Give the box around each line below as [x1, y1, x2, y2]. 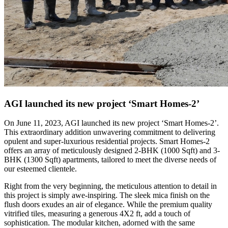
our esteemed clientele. [4, 164, 77, 174]
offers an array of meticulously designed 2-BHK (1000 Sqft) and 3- [4, 146, 220, 155]
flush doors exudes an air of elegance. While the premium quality [4, 200, 212, 209]
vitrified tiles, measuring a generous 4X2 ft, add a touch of [4, 209, 190, 218]
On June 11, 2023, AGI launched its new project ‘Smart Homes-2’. [4, 119, 219, 128]
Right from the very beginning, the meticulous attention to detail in [4, 182, 217, 191]
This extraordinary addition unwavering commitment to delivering [4, 128, 215, 137]
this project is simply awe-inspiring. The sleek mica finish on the [4, 191, 210, 200]
